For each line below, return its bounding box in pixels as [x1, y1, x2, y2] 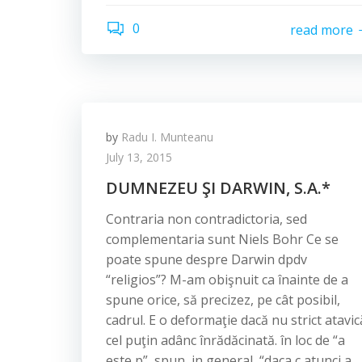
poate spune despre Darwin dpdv [106, 250, 307, 268]
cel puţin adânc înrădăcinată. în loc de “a [106, 331, 345, 349]
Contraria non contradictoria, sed [106, 210, 307, 228]
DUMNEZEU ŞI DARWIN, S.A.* [106, 177, 330, 199]
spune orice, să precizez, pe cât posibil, [106, 291, 340, 309]
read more [290, 20, 353, 39]
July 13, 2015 [106, 149, 172, 165]
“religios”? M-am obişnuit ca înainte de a [106, 271, 348, 288]
